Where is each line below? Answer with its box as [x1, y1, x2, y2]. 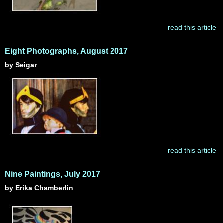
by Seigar [5, 61, 37, 69]
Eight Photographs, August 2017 [5, 47, 128, 55]
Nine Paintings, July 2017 [5, 170, 100, 178]
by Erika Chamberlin [5, 184, 73, 192]
